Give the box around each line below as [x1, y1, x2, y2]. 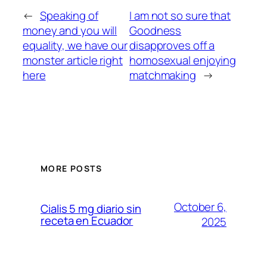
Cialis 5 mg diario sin [41, 200, 141, 216]
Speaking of [39, 8, 98, 24]
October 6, [173, 198, 226, 215]
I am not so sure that [129, 8, 231, 24]
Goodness [129, 23, 182, 39]
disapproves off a [129, 38, 215, 54]
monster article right [23, 52, 123, 69]
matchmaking [129, 67, 196, 83]
